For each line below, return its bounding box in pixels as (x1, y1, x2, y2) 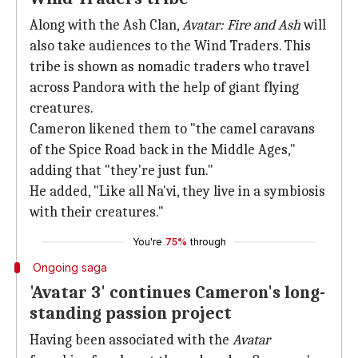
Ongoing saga (32, 261, 107, 274)
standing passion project (30, 303, 232, 324)
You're (132, 236, 162, 248)
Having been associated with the (30, 332, 233, 348)
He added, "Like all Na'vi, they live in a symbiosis (30, 183, 325, 200)
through (189, 236, 226, 248)
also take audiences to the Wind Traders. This (30, 38, 311, 54)
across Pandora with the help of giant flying (30, 79, 299, 96)
